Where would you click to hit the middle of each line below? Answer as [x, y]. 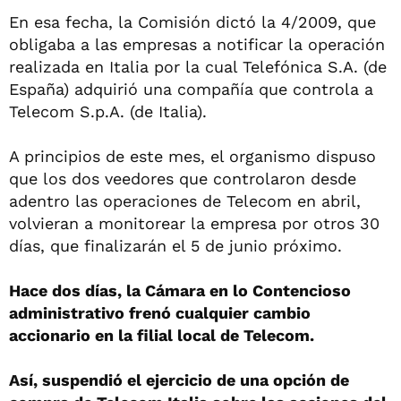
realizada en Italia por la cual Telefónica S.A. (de [198, 66]
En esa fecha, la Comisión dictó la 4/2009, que [192, 21]
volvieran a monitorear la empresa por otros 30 [194, 223]
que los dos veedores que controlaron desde [183, 178]
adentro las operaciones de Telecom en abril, [185, 200]
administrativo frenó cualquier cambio [160, 312]
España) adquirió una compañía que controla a [191, 89]
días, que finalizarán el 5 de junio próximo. [175, 245]
